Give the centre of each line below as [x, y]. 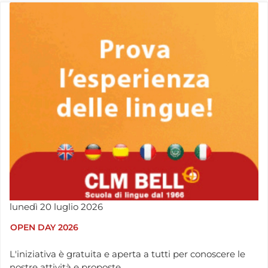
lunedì [24, 207]
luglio [66, 207]
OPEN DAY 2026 [44, 227]
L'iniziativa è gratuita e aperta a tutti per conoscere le [127, 254]
